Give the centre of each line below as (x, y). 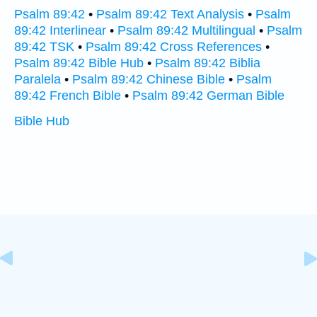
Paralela (38, 79)
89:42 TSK (44, 47)
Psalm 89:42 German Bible (208, 96)
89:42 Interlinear (60, 30)
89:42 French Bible (68, 96)
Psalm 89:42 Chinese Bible (149, 79)
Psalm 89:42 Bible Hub (79, 63)
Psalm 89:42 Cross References (174, 47)
